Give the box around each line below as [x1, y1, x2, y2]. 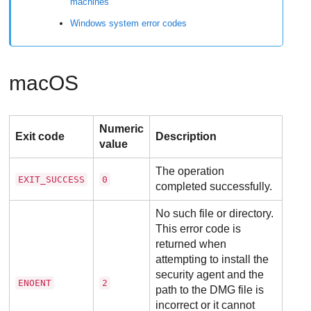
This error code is [155, 223, 242, 235]
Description [155, 131, 217, 143]
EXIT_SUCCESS [18, 174, 85, 185]
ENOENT [18, 278, 52, 289]
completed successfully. [155, 180, 273, 193]
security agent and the [155, 269, 264, 281]
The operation [155, 165, 225, 178]
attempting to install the [155, 253, 269, 266]
